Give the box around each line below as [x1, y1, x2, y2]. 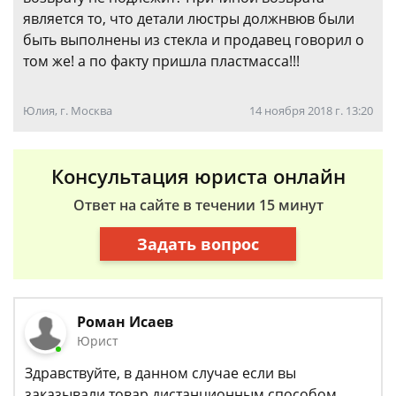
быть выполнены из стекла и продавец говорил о [23, 30, 364, 49]
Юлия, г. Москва [23, 103, 112, 118]
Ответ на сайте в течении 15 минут [72, 195, 324, 215]
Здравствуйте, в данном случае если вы [25, 363, 296, 384]
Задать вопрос [137, 232, 259, 255]
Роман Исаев [77, 312, 174, 331]
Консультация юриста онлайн [50, 163, 346, 189]
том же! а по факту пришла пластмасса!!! [23, 51, 300, 71]
